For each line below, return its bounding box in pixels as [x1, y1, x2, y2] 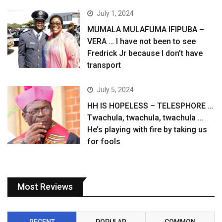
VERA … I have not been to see [87, 36, 196, 46]
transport [87, 60, 121, 70]
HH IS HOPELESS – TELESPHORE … [87, 101, 214, 111]
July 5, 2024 [97, 85, 134, 94]
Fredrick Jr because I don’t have [87, 48, 203, 58]
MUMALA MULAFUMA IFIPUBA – [87, 24, 205, 34]
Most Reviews [17, 181, 73, 192]
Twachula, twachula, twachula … [87, 112, 204, 122]
